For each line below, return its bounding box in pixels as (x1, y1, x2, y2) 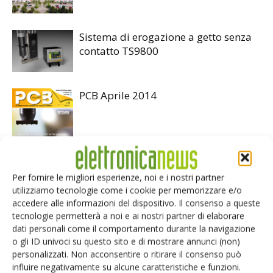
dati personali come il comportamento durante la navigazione (12, 222, 255, 235)
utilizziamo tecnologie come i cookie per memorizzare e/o (12, 184, 242, 196)
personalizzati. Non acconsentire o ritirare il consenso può (12, 248, 241, 260)
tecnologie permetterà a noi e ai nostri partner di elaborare (12, 210, 244, 222)
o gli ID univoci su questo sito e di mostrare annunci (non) (12, 235, 240, 247)
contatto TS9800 (79, 44, 158, 58)
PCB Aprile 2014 (79, 88, 157, 103)
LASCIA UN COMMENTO (12, 192, 79, 202)
